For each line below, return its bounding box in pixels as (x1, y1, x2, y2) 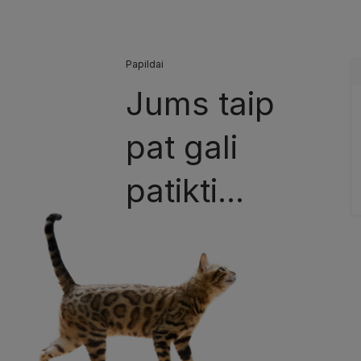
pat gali (126, 127, 238, 167)
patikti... (126, 171, 244, 210)
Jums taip (126, 84, 275, 123)
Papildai (126, 58, 164, 70)
